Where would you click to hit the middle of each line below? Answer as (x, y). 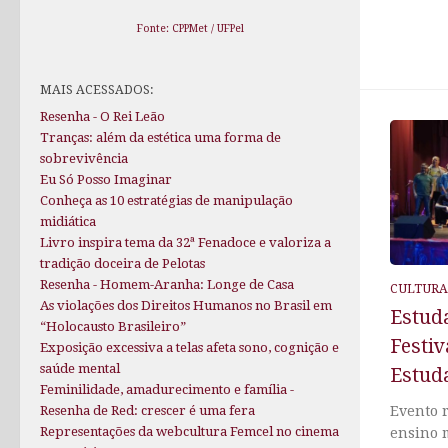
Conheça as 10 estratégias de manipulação (166, 201)
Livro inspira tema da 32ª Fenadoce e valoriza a (185, 243)
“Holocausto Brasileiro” (113, 327)
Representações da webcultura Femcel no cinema (189, 432)
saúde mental (80, 369)
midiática (68, 222)
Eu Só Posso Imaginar (106, 180)
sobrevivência (84, 159)
